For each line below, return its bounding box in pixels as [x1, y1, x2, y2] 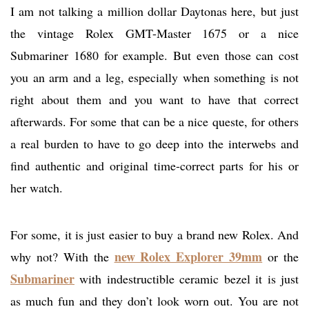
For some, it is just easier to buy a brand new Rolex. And [10, 226, 299, 243]
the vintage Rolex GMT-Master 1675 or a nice [10, 25, 299, 42]
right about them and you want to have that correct [10, 91, 299, 108]
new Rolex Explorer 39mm [114, 248, 263, 266]
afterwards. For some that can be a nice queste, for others [10, 113, 299, 130]
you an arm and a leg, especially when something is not [10, 69, 299, 86]
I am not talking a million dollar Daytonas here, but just [10, 3, 299, 20]
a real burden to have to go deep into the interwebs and [10, 135, 299, 152]
